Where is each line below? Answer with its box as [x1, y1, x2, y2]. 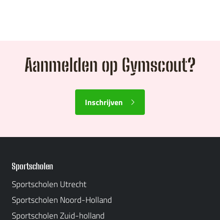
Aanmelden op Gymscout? [25, 55, 195, 76]
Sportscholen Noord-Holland [12, 193, 112, 206]
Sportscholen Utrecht [12, 178, 86, 191]
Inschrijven [85, 96, 123, 108]
